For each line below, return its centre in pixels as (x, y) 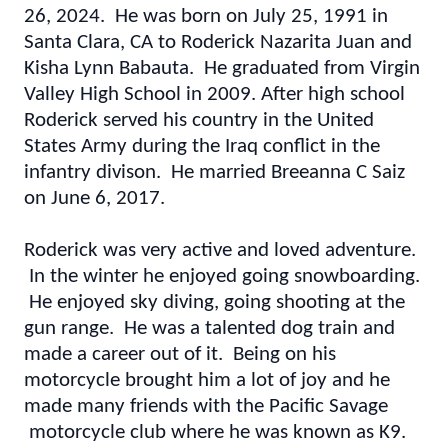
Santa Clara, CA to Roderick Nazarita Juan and (218, 42)
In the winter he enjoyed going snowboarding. (222, 276)
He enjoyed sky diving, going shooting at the (214, 302)
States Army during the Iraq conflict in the (202, 146)
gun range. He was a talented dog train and (209, 328)
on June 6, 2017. (97, 198)
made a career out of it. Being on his (180, 354)
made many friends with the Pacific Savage (206, 406)
